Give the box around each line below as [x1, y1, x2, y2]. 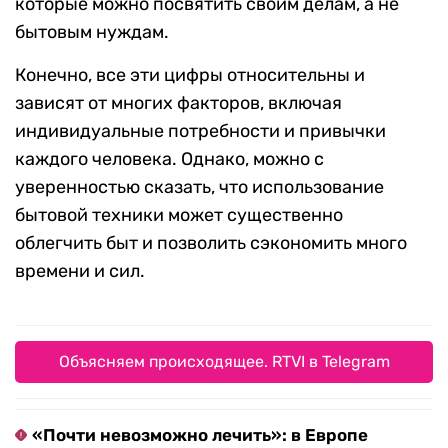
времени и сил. [15, 259, 145, 282]
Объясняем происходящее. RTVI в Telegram [58, 351, 390, 371]
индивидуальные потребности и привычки [15, 119, 386, 142]
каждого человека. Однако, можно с [15, 147, 324, 170]
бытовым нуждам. [15, 20, 169, 43]
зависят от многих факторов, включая [15, 91, 342, 114]
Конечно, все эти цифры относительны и [15, 63, 365, 86]
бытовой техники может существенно [15, 203, 343, 226]
